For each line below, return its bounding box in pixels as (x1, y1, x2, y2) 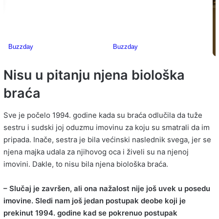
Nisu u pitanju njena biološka (3, 67, 185, 84)
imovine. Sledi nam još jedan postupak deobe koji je (3, 196, 186, 205)
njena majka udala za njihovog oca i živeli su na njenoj (3, 147, 189, 156)
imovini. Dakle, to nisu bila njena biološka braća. (3, 159, 168, 169)
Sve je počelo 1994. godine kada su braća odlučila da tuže (3, 110, 202, 120)
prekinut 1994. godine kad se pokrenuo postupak (3, 208, 177, 218)
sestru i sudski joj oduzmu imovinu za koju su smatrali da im (3, 122, 210, 132)
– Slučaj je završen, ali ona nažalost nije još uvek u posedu (3, 183, 210, 193)
